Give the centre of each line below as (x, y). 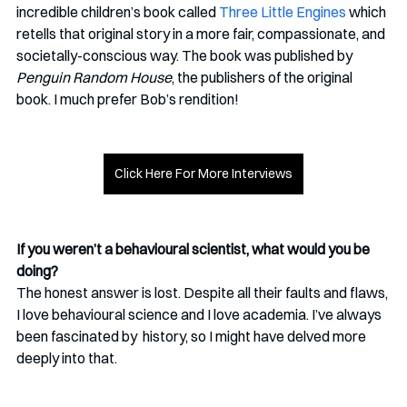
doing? (37, 271)
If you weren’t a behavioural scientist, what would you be (194, 249)
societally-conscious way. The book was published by (186, 56)
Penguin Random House (94, 78)
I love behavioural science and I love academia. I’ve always (200, 315)
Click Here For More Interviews (203, 174)
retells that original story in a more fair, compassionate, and (202, 34)
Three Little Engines (283, 12)
